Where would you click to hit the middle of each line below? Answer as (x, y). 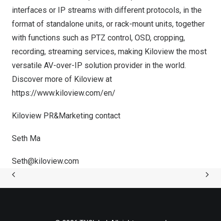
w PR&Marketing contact (78, 116)
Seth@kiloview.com (45, 161)
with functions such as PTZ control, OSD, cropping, (98, 38)
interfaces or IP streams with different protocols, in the (107, 10)
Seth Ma (26, 138)
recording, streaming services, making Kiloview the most (109, 52)
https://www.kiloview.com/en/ (64, 93)
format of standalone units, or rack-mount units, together (108, 24)
